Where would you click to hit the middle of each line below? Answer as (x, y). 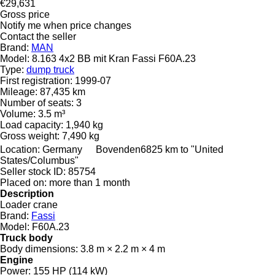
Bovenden (118, 149)
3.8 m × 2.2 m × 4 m (123, 249)
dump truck (50, 69)
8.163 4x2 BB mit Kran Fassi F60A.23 (114, 58)
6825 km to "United (182, 149)
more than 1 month (90, 182)
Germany (62, 149)
